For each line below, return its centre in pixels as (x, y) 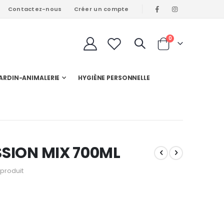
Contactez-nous (35, 9)
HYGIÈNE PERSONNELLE (114, 78)
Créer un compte (101, 9)
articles (181, 38)
